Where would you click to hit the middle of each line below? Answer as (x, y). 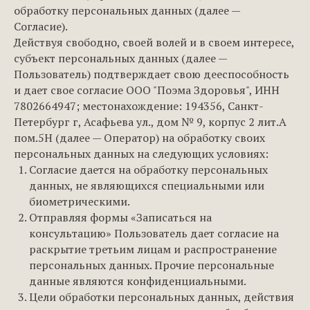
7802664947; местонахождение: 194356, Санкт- (139, 106)
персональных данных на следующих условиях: (141, 154)
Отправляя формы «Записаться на (120, 217)
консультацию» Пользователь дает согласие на (154, 233)
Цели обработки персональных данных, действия (162, 297)
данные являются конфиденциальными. (138, 281)
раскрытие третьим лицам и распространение (153, 249)
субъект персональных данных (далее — (120, 58)
